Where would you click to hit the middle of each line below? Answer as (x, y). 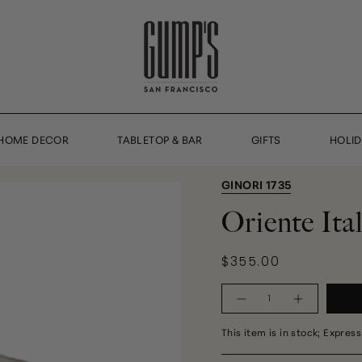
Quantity (241, 289)
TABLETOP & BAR (160, 139)
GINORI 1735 (257, 184)
